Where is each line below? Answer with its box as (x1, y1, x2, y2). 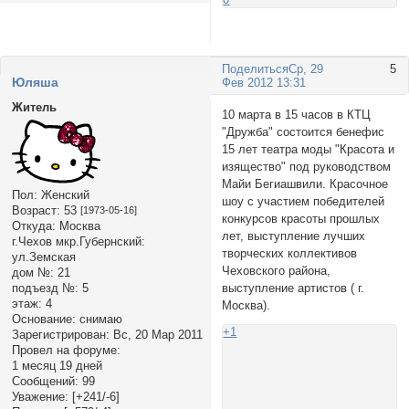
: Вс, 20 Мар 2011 (105, 327, 203, 341)
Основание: (11, 311, 76, 326)
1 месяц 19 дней (11, 358, 102, 372)
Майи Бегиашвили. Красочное (222, 176, 389, 191)
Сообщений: (11, 373, 79, 388)
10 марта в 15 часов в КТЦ (222, 107, 372, 121)
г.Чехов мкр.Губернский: (11, 234, 145, 248)
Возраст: (11, 203, 60, 217)
